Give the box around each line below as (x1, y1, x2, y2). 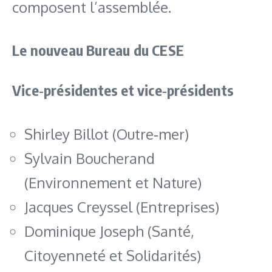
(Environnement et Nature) (24, 172, 202, 192)
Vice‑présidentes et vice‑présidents (12, 80, 234, 99)
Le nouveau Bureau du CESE (12, 40, 184, 59)
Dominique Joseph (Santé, (24, 221, 194, 240)
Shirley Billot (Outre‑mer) (24, 124, 189, 143)
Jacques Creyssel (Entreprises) (24, 197, 219, 216)
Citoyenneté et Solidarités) (24, 245, 201, 265)
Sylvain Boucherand (24, 148, 155, 168)
